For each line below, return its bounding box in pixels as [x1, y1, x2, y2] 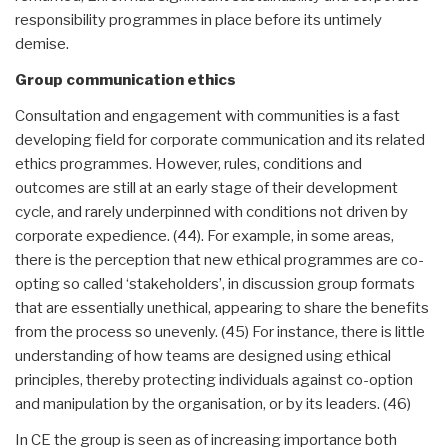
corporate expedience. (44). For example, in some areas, [15, 226, 394, 245]
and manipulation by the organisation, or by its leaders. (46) [15, 394, 411, 413]
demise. [15, 34, 69, 53]
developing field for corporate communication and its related [15, 130, 425, 149]
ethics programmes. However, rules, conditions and [15, 154, 362, 173]
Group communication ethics [15, 70, 236, 89]
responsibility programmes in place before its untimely [15, 10, 382, 29]
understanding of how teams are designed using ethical [15, 346, 391, 365]
